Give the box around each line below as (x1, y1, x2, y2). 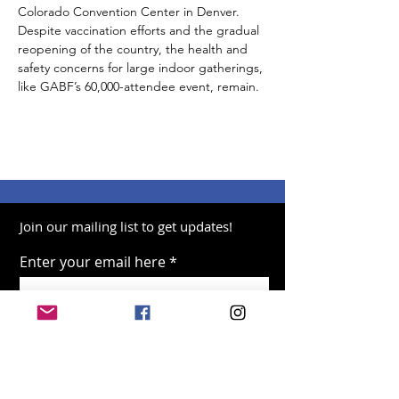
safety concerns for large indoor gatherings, (18, 60, 266, 76)
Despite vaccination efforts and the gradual (18, 22, 263, 38)
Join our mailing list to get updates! (20, 217, 232, 235)
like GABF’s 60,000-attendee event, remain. (18, 78, 259, 94)
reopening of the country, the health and (18, 41, 251, 57)
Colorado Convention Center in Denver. (18, 4, 243, 20)
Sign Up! (117, 321, 172, 341)
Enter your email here (20, 252, 166, 272)
